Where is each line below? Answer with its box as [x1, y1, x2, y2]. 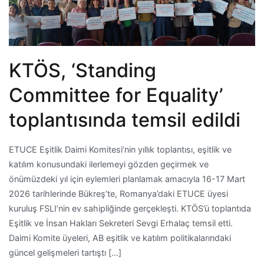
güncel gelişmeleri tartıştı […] [9, 247, 121, 258]
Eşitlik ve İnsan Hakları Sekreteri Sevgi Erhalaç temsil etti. [9, 218, 233, 229]
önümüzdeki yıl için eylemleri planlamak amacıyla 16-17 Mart [9, 174, 245, 184]
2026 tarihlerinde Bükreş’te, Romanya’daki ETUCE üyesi [9, 189, 228, 199]
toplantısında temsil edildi [9, 108, 240, 132]
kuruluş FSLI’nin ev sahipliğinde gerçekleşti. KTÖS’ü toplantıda [9, 203, 251, 214]
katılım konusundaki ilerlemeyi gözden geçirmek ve [9, 159, 209, 170]
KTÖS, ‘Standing [9, 59, 156, 82]
